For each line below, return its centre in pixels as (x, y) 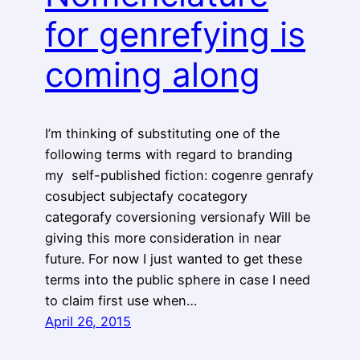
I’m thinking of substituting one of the (162, 133)
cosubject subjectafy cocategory (146, 196)
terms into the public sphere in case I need (178, 279)
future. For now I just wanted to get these (174, 258)
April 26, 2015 (88, 321)
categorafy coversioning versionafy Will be (178, 217)
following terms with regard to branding (169, 154)
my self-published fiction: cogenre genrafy (179, 175)
